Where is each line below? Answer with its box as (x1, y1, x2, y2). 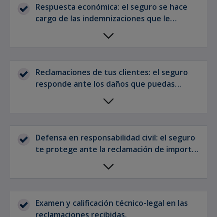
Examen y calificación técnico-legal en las (35, 198, 188, 209)
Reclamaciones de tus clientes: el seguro (35, 67, 188, 78)
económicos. (35, 155, 82, 167)
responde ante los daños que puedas (35, 78, 175, 90)
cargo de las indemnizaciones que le (35, 13, 170, 24)
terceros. (35, 36, 70, 47)
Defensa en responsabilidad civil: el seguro (35, 132, 195, 143)
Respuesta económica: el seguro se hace (35, 1, 187, 13)
